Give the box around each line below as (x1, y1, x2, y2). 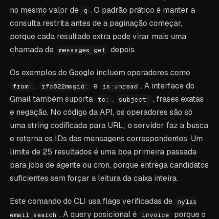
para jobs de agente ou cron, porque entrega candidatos (10, 160, 209, 170)
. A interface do (141, 81, 195, 91)
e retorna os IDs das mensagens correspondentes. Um (10, 133, 203, 144)
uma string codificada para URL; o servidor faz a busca (10, 120, 208, 131)
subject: (119, 95, 150, 104)
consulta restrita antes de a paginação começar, (10, 18, 182, 28)
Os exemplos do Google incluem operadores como (10, 67, 190, 78)
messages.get (59, 46, 106, 54)
